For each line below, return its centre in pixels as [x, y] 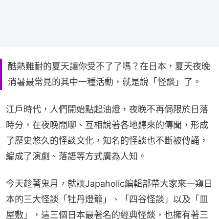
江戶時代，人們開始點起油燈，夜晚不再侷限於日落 [107, 109]
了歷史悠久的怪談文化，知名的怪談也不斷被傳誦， [107, 140]
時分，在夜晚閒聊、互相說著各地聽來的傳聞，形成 [107, 125]
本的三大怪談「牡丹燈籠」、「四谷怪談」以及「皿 [107, 199]
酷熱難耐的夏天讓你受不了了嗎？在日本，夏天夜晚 [109, 66]
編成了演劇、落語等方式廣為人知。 [76, 156]
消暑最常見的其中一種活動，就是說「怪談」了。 [105, 82]
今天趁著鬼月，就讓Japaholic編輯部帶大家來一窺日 [109, 183]
